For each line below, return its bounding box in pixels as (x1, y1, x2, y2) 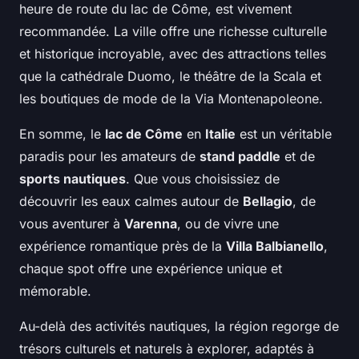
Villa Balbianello (226, 238, 324, 255)
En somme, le (19, 126, 105, 143)
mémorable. (19, 283, 91, 300)
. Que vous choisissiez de (126, 171, 280, 188)
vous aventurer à (19, 216, 124, 232)
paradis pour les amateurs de (19, 148, 200, 165)
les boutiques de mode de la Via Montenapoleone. (19, 91, 323, 107)
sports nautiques (19, 171, 126, 188)
